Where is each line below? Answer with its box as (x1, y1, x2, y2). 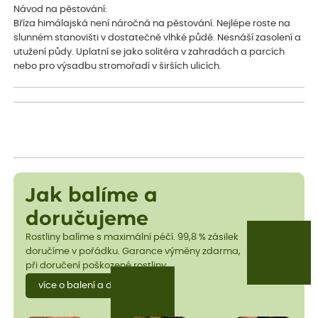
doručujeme (25, 209, 148, 229)
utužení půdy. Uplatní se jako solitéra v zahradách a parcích (13, 47, 285, 57)
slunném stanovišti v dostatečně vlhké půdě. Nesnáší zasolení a (13, 33, 302, 43)
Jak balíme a (25, 186, 158, 206)
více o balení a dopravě (38, 281, 145, 291)
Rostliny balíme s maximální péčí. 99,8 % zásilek (25, 233, 238, 243)
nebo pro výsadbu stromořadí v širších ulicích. (13, 61, 222, 71)
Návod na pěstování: (13, 4, 108, 14)
